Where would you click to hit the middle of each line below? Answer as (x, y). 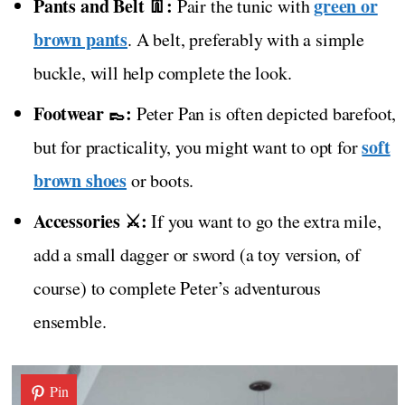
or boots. (160, 181)
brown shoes (80, 181)
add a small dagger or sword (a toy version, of (197, 255)
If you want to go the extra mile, (264, 221)
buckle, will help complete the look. (163, 73)
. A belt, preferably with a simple (246, 40)
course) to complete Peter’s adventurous (177, 288)
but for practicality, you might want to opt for (198, 147)
